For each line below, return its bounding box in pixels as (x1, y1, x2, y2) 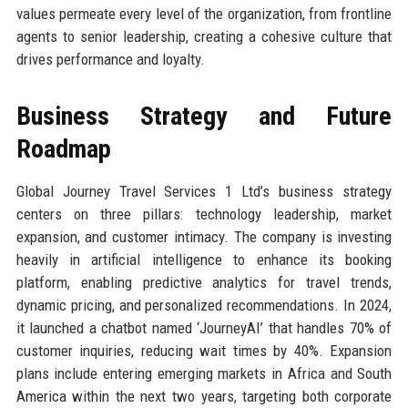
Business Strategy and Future (15, 100, 393, 131)
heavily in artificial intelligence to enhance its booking (15, 250, 393, 269)
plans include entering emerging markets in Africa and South (15, 363, 393, 382)
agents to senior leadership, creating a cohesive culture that (15, 26, 393, 46)
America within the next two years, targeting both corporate (15, 386, 393, 405)
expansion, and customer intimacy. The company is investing (15, 227, 393, 246)
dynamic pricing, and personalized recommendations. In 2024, (15, 295, 393, 314)
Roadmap (15, 133, 111, 164)
